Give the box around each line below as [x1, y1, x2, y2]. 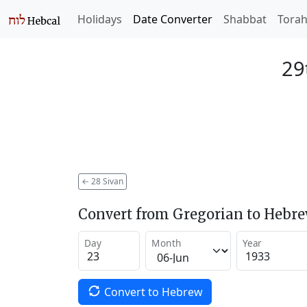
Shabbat [223, 12, 267, 27]
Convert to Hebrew [103, 284, 203, 299]
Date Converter [133, 12, 212, 27]
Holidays [77, 12, 122, 27]
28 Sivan [89, 175, 123, 187]
